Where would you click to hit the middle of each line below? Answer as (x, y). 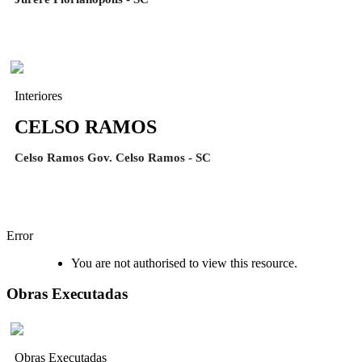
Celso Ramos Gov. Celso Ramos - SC (113, 158)
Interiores (38, 95)
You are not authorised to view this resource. (184, 263)
